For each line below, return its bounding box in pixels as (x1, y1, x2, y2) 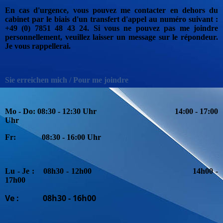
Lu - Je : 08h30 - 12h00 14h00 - (5, 167, 218, 175)
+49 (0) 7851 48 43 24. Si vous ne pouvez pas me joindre (5, 23, 218, 32)
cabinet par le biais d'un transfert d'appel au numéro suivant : (5, 14, 218, 23)
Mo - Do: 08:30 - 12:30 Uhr (5, 107, 175, 115)
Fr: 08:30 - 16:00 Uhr (5, 133, 101, 141)
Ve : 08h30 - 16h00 (5, 193, 96, 204)
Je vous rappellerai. (5, 41, 71, 50)
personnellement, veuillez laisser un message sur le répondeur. (5, 32, 218, 41)
